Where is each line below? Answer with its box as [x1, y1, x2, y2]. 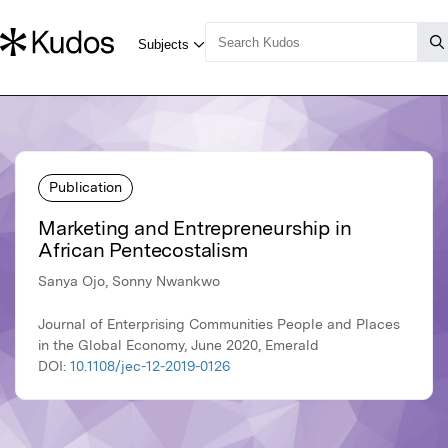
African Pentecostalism [38, 238, 248, 263]
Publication [49, 178, 122, 195]
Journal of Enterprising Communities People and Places [38, 316, 400, 333]
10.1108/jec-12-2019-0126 [70, 358, 230, 375]
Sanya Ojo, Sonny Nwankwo [38, 273, 220, 290]
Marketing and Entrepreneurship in [38, 216, 352, 241]
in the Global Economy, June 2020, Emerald [38, 337, 319, 354]
